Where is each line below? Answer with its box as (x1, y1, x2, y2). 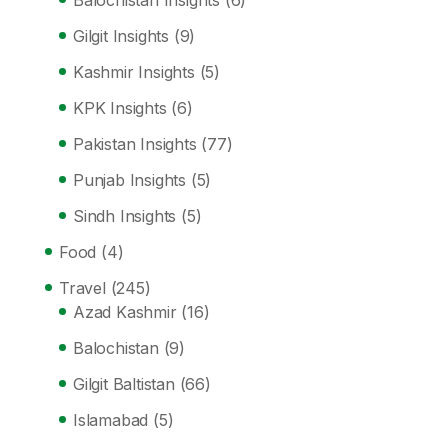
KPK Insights (73, 98, 167, 118)
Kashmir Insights (73, 62, 195, 82)
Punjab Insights (73, 170, 186, 190)
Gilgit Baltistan (73, 374, 175, 394)
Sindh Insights (73, 206, 177, 226)
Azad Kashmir (73, 302, 177, 322)
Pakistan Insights (73, 134, 197, 154)
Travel (59, 278, 106, 298)
